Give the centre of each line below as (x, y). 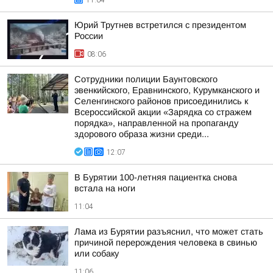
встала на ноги (105, 188)
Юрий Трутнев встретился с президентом (160, 25)
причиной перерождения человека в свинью (166, 243)
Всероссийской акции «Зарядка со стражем (163, 112)
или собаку (97, 253)
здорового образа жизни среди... (142, 134)
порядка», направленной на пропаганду (156, 123)
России (89, 36)
